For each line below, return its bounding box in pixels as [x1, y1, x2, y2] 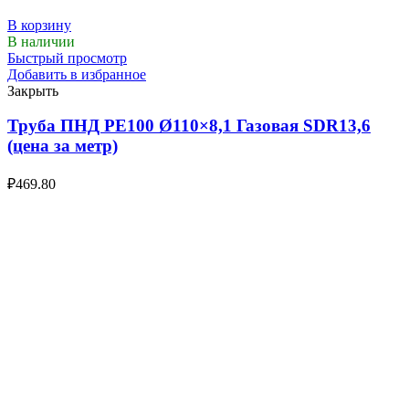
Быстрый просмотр [7, 49, 127, 66]
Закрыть [7, 82, 58, 99]
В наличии [7, 33, 75, 49]
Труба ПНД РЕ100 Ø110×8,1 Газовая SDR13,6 [7, 116, 371, 136]
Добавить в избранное [7, 66, 146, 82]
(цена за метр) [7, 136, 118, 156]
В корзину [7, 16, 71, 33]
